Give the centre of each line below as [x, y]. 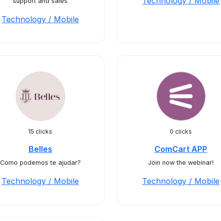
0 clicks [181, 131]
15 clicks [40, 131]
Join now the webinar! [181, 163]
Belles [40, 149]
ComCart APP [181, 149]
